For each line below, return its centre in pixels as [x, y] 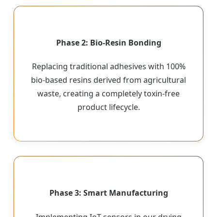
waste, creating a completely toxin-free [108, 94]
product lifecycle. [108, 107]
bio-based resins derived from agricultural [108, 80]
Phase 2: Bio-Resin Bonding [108, 42]
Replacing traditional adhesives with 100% [108, 67]
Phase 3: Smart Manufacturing [108, 193]
